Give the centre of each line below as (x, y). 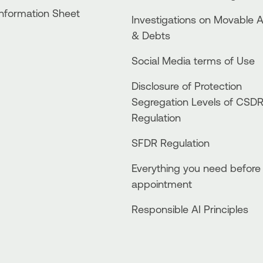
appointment (162, 183)
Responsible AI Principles (190, 209)
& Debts (151, 35)
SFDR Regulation (171, 142)
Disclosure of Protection (187, 85)
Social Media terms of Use (193, 60)
